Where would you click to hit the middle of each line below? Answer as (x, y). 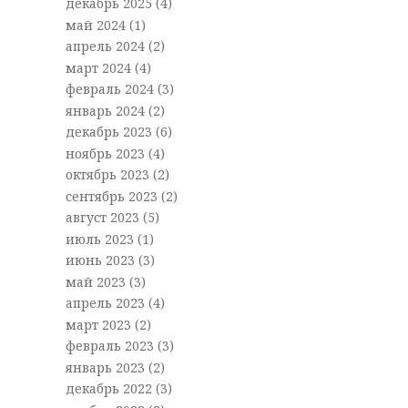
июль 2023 (101, 239)
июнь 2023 (102, 260)
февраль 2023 (111, 346)
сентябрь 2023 (113, 196)
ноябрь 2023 (107, 153)
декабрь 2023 (110, 132)
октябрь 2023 (109, 175)
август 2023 (104, 218)
